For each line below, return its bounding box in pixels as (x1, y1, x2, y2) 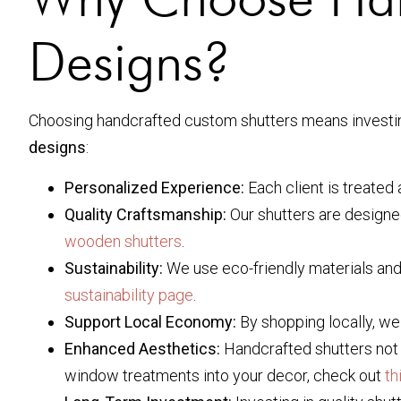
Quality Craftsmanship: (64, 204, 226, 224)
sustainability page (64, 285, 193, 304)
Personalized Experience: (64, 177, 244, 197)
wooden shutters (64, 231, 182, 251)
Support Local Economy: (64, 311, 236, 331)
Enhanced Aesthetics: (64, 338, 220, 358)
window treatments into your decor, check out (64, 365, 385, 385)
